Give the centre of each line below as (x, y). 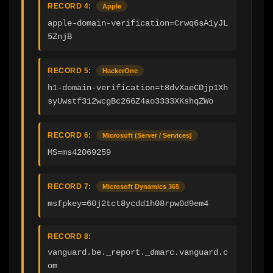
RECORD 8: (69, 237)
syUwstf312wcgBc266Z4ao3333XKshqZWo (130, 101)
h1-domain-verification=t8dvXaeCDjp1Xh (138, 88)
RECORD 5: (69, 71)
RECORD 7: (69, 187)
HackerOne (120, 71)
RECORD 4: (69, 6)
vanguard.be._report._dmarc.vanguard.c (138, 253)
